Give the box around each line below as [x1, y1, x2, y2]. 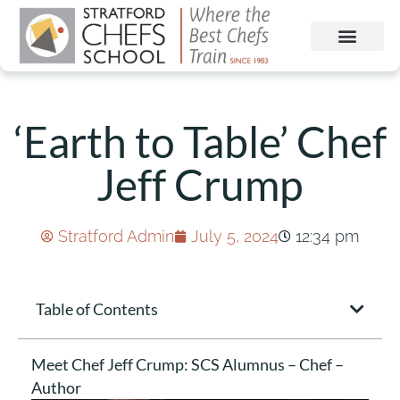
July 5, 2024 [191, 227, 279, 246]
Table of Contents [36, 299, 158, 319]
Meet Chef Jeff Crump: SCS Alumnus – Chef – [31, 354, 344, 374]
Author [31, 378, 81, 397]
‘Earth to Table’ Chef [13, 116, 387, 167]
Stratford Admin [58, 227, 174, 246]
